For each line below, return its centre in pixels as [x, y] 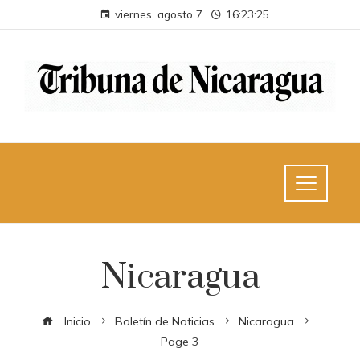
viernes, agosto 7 [158, 14]
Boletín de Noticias [165, 321]
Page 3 [180, 341]
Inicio [76, 321]
